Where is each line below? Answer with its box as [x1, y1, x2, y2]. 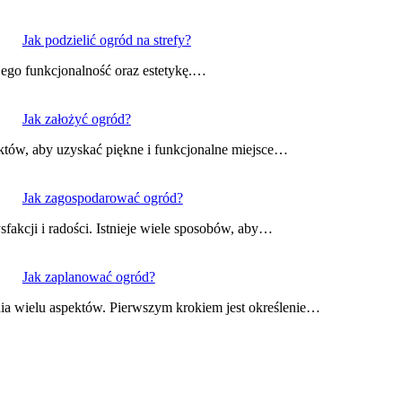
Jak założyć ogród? [22, 111, 131, 127]
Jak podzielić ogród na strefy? [22, 32, 191, 48]
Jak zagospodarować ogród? [22, 190, 183, 206]
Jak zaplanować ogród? [22, 269, 155, 285]
